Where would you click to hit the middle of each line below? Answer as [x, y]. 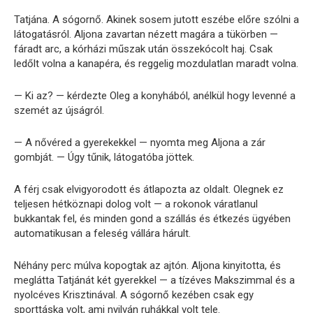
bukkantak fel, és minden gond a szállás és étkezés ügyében [152, 218]
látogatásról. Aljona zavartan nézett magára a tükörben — [146, 34]
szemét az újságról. [59, 110]
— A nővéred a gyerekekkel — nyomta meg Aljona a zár [140, 142]
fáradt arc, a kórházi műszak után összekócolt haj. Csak [143, 49]
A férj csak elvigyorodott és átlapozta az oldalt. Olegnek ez [149, 189]
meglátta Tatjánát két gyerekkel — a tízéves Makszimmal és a [154, 280]
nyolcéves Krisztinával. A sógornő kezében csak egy [134, 294]
